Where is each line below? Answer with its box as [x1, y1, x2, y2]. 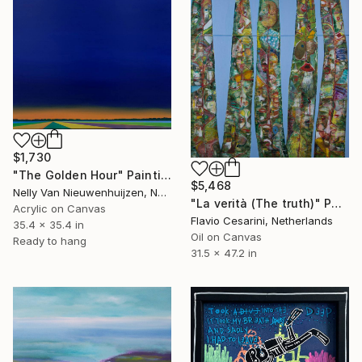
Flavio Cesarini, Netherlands [191, 214, 333, 228]
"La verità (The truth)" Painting [331, 196, 343, 211]
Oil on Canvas [191, 230, 262, 244]
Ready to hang [13, 234, 86, 247]
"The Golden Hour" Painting [160, 167, 171, 182]
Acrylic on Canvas [13, 201, 106, 215]
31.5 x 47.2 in [191, 246, 257, 260]
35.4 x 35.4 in [13, 217, 84, 231]
